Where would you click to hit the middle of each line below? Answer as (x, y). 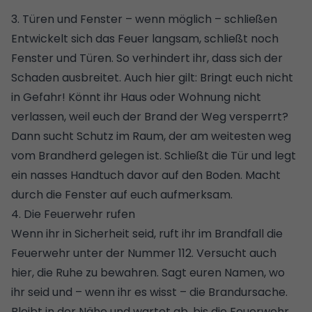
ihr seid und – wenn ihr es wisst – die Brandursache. (149, 292)
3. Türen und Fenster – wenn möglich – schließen (144, 19)
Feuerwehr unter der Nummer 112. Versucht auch (144, 253)
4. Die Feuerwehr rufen (73, 214)
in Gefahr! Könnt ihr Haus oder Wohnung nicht (136, 97)
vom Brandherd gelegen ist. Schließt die (121, 155)
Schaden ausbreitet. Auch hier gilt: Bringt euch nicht (152, 77)
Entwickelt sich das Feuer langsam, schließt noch (145, 38)
